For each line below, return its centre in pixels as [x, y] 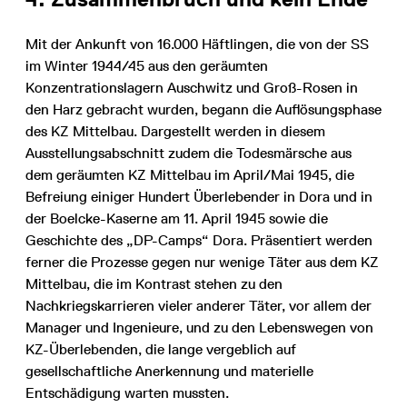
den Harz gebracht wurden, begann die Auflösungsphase [203, 109]
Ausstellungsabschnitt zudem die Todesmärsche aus [189, 153]
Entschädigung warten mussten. [127, 392]
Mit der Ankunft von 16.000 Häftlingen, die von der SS [197, 44]
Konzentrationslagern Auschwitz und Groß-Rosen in [192, 87]
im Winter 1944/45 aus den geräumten [147, 65]
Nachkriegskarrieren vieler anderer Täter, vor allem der [199, 305]
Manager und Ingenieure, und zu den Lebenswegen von [199, 327]
